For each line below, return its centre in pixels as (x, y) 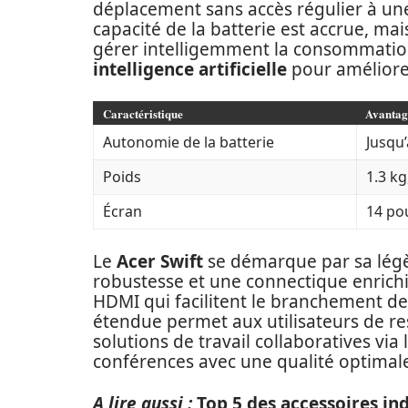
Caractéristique (143, 113)
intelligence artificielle (190, 69)
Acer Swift (160, 261)
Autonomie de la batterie (189, 142)
